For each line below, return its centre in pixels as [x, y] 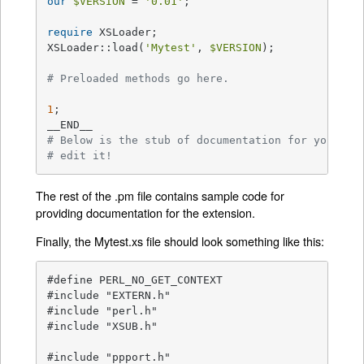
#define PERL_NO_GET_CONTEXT [135, 280]
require [70, 32]
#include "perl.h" [103, 311]
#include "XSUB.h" [103, 327]
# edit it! [80, 156]
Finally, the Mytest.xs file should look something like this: [180, 241]
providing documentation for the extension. [146, 212]
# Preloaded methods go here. [139, 79]
